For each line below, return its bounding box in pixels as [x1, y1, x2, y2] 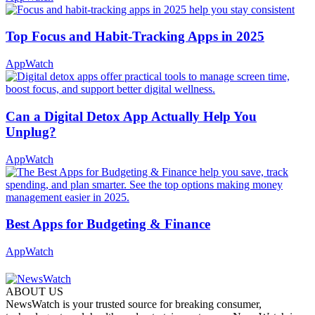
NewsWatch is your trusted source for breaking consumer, [6, 298, 262, 311]
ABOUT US [6, 285, 63, 298]
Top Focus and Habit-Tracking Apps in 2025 [6, 29, 264, 44]
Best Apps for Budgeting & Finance [6, 217, 210, 232]
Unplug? [6, 124, 56, 139]
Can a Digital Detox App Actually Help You [6, 108, 257, 124]
